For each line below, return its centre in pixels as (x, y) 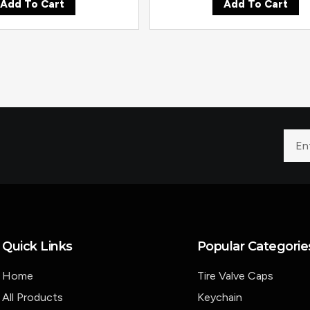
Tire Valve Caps (235, 276)
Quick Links (37, 247)
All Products (33, 298)
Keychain (219, 298)
